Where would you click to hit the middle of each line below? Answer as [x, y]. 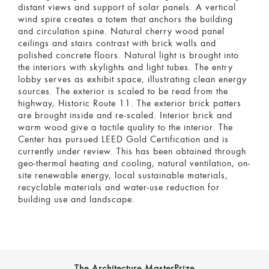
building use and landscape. [77, 200]
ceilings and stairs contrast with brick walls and [117, 44]
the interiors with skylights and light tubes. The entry [125, 68]
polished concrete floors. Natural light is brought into [128, 56]
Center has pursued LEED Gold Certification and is [123, 140]
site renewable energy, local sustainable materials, [123, 176]
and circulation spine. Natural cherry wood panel [121, 32]
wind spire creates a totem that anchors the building [125, 20]
